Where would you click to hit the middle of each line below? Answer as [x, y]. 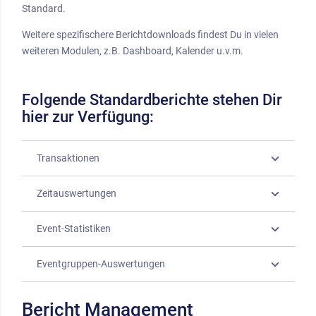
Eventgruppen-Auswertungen [101, 264]
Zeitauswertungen [77, 194]
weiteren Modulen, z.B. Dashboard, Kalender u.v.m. [133, 51]
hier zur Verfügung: [88, 117]
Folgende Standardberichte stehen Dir [152, 100]
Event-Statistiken [74, 229]
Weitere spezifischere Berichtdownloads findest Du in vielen [150, 35]
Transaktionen [68, 158]
